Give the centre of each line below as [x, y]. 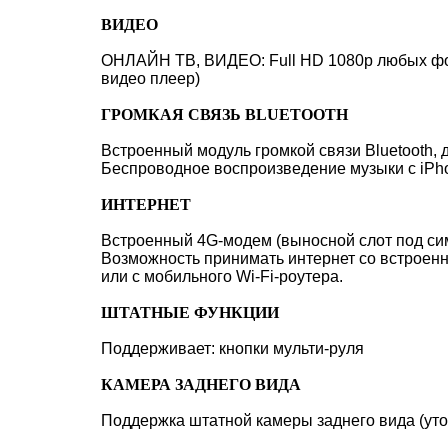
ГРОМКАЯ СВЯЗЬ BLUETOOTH [224, 114]
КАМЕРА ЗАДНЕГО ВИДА [201, 384]
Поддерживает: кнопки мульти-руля [232, 348]
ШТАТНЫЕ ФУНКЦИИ [190, 312]
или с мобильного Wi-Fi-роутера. [222, 276]
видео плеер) [150, 78]
